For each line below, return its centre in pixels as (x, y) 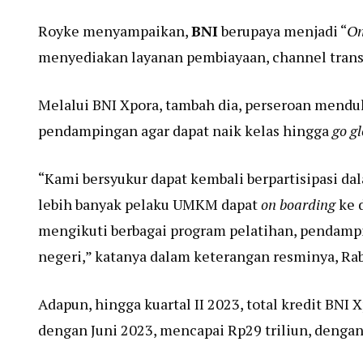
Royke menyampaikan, (115, 30)
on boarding (298, 204)
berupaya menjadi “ (282, 30)
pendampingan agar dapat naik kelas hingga (185, 130)
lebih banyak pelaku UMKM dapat (149, 204)
